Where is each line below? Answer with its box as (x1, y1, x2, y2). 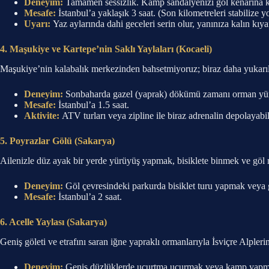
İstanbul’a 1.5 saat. (56, 99, 129, 110)
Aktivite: (24, 110, 59, 121)
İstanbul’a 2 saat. (56, 191, 122, 202)
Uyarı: (24, 19, 50, 29)
